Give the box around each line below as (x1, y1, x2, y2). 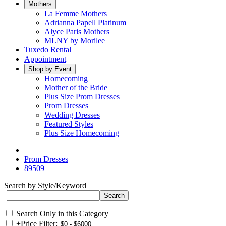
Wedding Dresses (44, 110, 100, 119)
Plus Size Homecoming (44, 129, 119, 137)
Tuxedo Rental (24, 45, 71, 54)
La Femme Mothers (44, 9, 107, 18)
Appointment (24, 54, 66, 63)
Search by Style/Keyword (4, 181, 86, 190)
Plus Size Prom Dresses (44, 92, 120, 101)
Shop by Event (28, 65, 72, 73)
